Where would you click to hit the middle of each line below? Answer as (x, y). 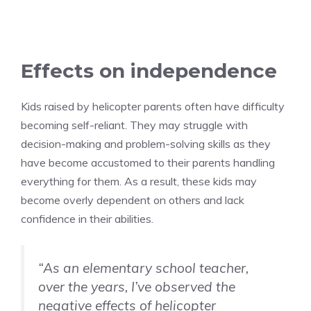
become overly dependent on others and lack (133, 200)
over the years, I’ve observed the (137, 287)
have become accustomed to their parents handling (148, 163)
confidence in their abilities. (87, 219)
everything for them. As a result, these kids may (139, 182)
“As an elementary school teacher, (143, 268)
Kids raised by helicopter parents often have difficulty (153, 107)
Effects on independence (149, 71)
